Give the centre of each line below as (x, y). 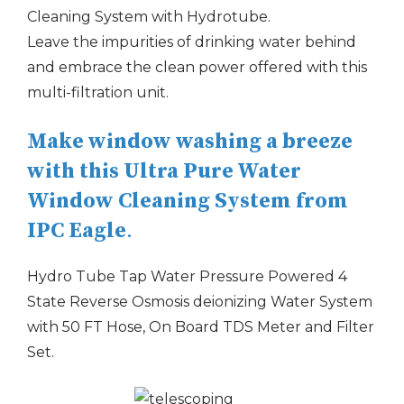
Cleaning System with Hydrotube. (149, 17)
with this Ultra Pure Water (164, 171)
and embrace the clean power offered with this (197, 67)
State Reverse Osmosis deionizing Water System (200, 302)
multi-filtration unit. (98, 92)
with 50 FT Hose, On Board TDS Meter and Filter (201, 327)
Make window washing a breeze (190, 142)
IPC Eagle (77, 231)
